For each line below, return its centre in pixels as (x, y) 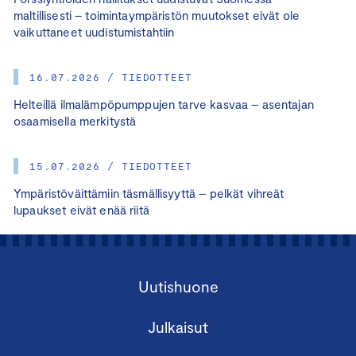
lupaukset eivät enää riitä (81, 209)
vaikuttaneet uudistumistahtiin (94, 31)
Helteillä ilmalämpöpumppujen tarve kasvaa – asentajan (164, 104)
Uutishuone (178, 286)
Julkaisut (178, 327)
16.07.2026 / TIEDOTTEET (111, 77)
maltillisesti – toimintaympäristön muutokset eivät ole (157, 15)
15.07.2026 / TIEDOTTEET (111, 166)
